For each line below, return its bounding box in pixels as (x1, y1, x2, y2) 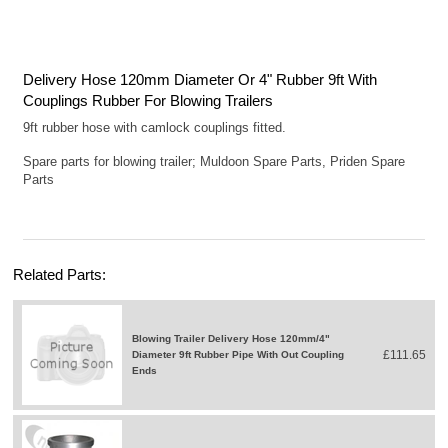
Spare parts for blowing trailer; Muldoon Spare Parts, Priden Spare (23, 153, 406, 169)
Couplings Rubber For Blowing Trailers (23, 91, 274, 109)
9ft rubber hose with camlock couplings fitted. (23, 119, 287, 135)
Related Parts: (13, 265, 107, 283)
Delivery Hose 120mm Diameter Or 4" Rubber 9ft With (23, 70, 378, 88)
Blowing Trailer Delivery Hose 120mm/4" (132, 332, 331, 344)
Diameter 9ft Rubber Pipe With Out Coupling (132, 348, 345, 360)
